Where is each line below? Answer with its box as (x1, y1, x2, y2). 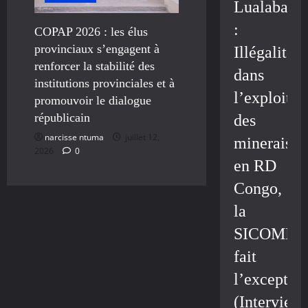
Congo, (233, 179, 282, 198)
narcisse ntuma (45, 131, 104, 144)
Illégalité (233, 43, 294, 62)
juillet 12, (123, 131, 159, 144)
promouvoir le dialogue (34, 93, 151, 108)
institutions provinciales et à (34, 76, 175, 91)
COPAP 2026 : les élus (34, 25, 148, 39)
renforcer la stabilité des (34, 59, 155, 74)
